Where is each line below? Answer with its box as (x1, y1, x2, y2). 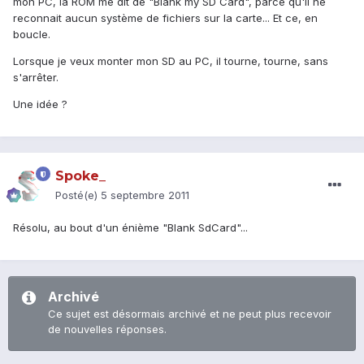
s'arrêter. (13, 71, 58, 84)
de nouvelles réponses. (48, 323, 167, 336)
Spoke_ (55, 168, 106, 184)
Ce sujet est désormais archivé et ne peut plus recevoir (48, 307, 331, 321)
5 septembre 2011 (101, 188, 189, 202)
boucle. (13, 28, 50, 41)
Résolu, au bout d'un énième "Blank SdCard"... (13, 221, 248, 235)
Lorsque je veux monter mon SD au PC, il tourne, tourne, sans (13, 54, 328, 68)
